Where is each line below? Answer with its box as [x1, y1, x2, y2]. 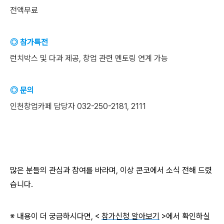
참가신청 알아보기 [101, 211, 159, 221]
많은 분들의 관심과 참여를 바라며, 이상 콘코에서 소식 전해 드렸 [10, 165, 212, 175]
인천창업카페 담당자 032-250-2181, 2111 [10, 101, 146, 111]
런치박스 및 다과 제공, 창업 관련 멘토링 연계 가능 [10, 53, 168, 63]
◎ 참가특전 [10, 37, 48, 47]
